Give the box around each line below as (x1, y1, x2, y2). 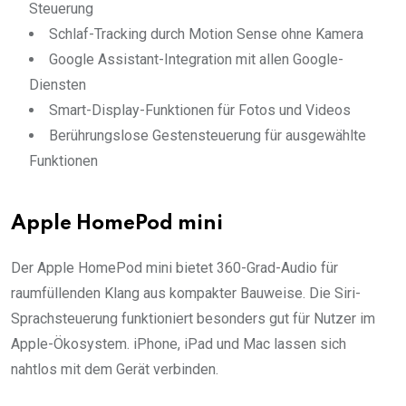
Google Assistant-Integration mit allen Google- (49, 50, 343, 68)
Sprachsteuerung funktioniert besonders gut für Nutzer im (11, 309, 375, 327)
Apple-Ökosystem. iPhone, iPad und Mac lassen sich (11, 334, 346, 353)
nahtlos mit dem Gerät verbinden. (11, 360, 218, 378)
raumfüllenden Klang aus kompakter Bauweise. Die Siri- (11, 284, 361, 302)
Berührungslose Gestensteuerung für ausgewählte (49, 126, 366, 144)
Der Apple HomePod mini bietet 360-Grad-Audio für (11, 258, 338, 276)
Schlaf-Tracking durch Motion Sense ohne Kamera (49, 24, 363, 43)
